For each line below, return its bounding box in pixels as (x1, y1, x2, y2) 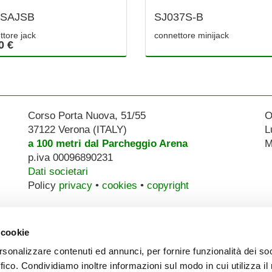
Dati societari (27, 165, 88, 177)
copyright (146, 179, 189, 191)
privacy (58, 179, 92, 191)
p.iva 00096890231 (27, 151, 113, 163)
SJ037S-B (154, 11, 203, 24)
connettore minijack (154, 30, 229, 41)
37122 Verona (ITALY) (27, 123, 127, 135)
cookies (101, 179, 137, 191)
